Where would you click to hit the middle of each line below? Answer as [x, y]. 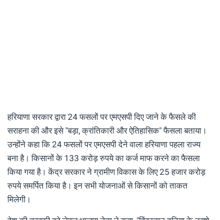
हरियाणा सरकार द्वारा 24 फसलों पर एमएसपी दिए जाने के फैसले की [102, 117]
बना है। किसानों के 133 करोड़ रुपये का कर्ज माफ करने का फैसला [104, 158]
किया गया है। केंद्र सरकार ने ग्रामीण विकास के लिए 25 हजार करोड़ [106, 172]
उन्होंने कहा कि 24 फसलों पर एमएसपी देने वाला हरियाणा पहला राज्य [104, 144]
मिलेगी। [19, 199]
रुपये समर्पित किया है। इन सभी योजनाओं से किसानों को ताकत [97, 185]
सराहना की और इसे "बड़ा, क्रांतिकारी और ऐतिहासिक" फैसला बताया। [107, 130]
